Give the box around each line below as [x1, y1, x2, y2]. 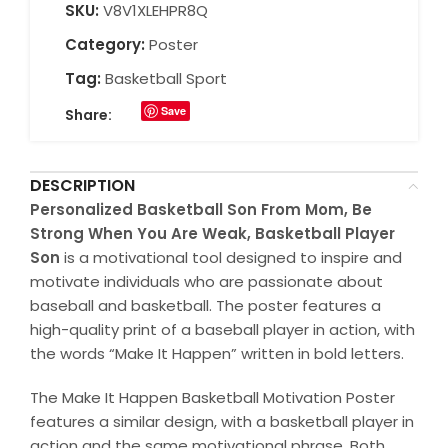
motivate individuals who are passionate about [30, 271, 383, 293]
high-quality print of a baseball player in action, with [30, 319, 415, 341]
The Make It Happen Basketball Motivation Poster [30, 387, 395, 409]
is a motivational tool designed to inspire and [60, 247, 402, 269]
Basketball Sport [105, 68, 227, 90]
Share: [65, 105, 112, 126]
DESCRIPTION [30, 174, 135, 198]
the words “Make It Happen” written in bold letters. [30, 343, 404, 365]
